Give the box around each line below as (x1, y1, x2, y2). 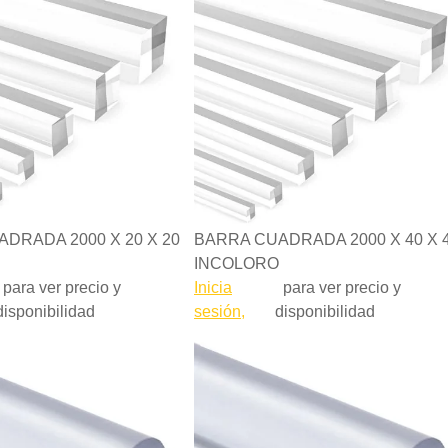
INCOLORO (194, 255, 279, 272)
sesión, (194, 303, 245, 320)
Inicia (194, 279, 232, 296)
